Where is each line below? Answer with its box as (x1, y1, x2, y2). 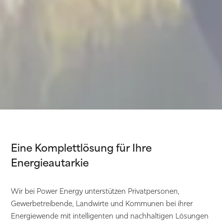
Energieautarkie (11, 154, 89, 170)
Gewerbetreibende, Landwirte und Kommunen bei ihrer (11, 199, 193, 209)
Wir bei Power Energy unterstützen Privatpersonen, (11, 187, 180, 196)
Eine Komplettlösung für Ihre (11, 139, 152, 156)
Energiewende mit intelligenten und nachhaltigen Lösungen (11, 212, 209, 221)
